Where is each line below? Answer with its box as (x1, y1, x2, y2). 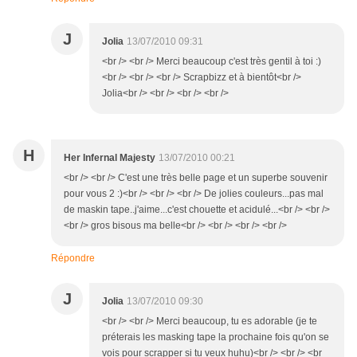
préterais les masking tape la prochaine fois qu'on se (102, 331, 329, 343)
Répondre (51, 253, 95, 265)
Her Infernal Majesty (64, 152, 155, 164)
